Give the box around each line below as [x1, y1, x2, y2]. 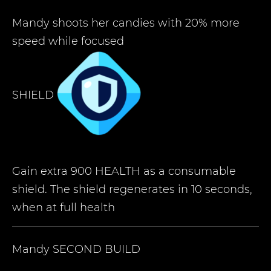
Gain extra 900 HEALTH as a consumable [12, 165, 236, 178]
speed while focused [12, 34, 124, 48]
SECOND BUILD [53, 243, 140, 256]
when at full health [12, 201, 115, 214]
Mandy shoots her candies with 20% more [12, 16, 240, 30]
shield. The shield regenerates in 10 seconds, [12, 183, 252, 196]
